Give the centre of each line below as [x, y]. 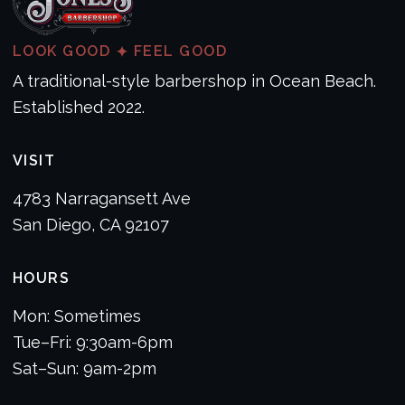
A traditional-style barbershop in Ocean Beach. [194, 81]
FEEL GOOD [178, 52]
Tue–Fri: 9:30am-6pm [92, 343]
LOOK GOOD [64, 52]
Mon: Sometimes [76, 316]
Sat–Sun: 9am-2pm [84, 369]
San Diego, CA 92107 [90, 225]
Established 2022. [78, 108]
